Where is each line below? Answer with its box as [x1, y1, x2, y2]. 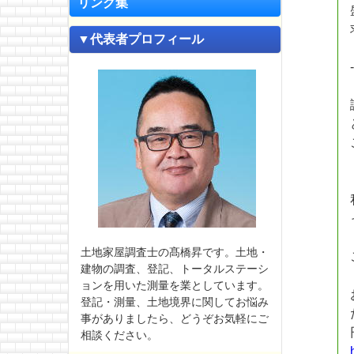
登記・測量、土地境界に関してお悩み [81, 296, 269, 309]
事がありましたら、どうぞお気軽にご [81, 312, 269, 326]
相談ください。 [81, 329, 158, 342]
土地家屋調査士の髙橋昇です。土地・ [81, 246, 269, 259]
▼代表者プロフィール [77, 32, 204, 46]
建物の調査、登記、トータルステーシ [81, 262, 269, 276]
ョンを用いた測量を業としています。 [81, 279, 269, 292]
